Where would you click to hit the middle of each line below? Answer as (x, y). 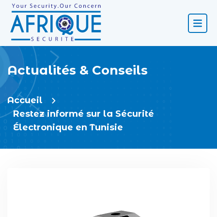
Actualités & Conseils (77, 70)
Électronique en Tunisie (68, 127)
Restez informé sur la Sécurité (84, 114)
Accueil (25, 100)
